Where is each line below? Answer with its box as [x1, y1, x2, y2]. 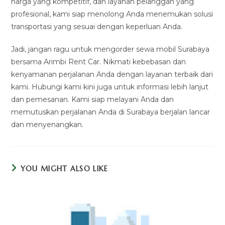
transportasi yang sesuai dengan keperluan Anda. [11, 22, 183, 31]
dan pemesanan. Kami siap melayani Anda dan [11, 94, 174, 104]
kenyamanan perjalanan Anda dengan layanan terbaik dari [11, 69, 213, 79]
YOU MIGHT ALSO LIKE [20, 164, 108, 173]
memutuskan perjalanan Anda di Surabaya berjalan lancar [11, 107, 210, 117]
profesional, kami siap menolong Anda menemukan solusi [11, 9, 213, 19]
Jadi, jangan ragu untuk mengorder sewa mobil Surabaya [11, 44, 210, 54]
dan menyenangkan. [11, 120, 84, 129]
